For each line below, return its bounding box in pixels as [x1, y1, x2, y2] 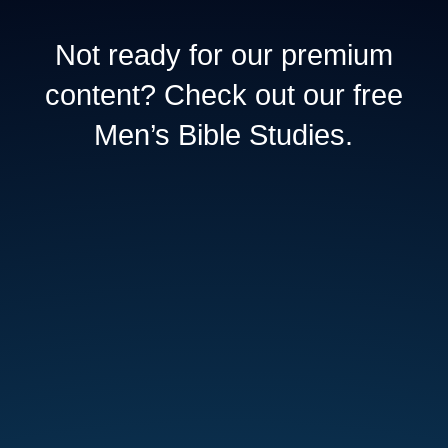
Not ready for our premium [54, 39, 393, 72]
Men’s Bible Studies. [94, 119, 354, 152]
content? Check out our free [44, 79, 403, 112]
